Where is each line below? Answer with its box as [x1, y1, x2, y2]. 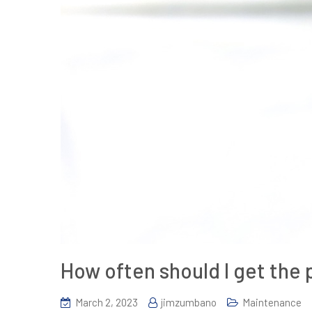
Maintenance [242, 296, 302, 309]
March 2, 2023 [75, 296, 138, 309]
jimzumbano [161, 296, 217, 309]
